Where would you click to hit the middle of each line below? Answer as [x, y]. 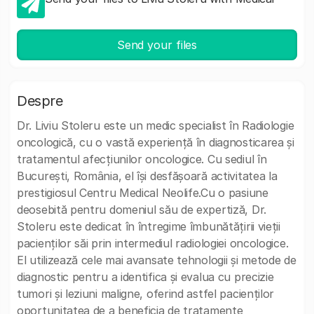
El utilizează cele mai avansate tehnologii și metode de [157, 260]
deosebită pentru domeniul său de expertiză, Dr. [142, 210]
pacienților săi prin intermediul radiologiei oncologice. [153, 243]
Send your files [157, 45]
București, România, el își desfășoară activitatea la [147, 176]
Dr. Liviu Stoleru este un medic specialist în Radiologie [156, 125]
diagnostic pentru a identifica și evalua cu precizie [145, 277]
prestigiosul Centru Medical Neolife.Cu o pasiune [143, 193]
